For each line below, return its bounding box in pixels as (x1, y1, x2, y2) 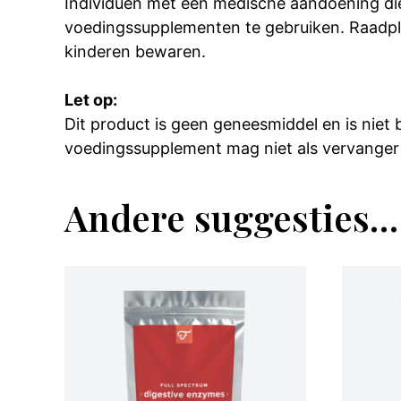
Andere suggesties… (64, 192, 398, 241)
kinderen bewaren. (64, 41, 206, 61)
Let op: (64, 90, 117, 109)
